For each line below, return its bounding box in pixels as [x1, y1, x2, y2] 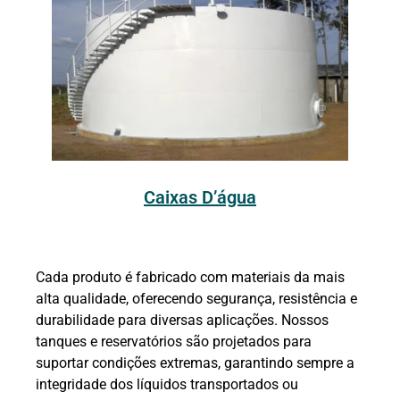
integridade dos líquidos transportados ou [36, 376, 298, 394]
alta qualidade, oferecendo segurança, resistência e [36, 290, 357, 308]
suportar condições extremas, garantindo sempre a [36, 354, 354, 372]
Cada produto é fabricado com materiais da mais [36, 269, 345, 287]
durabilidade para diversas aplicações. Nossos [36, 312, 329, 329]
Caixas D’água [144, 187, 256, 209]
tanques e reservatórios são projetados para [36, 333, 312, 351]
